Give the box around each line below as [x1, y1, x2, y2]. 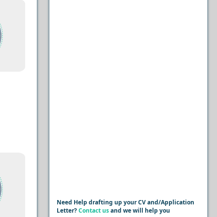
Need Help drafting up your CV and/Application [56, 198, 194, 206]
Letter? [56, 206, 78, 215]
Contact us [78, 206, 109, 215]
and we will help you [108, 206, 170, 215]
